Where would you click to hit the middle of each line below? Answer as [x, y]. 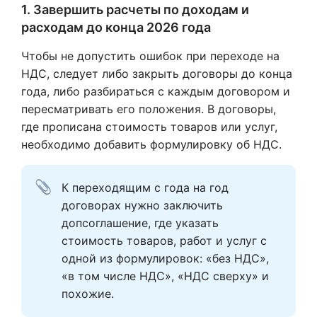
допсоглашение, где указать [140, 223]
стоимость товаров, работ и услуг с [164, 241]
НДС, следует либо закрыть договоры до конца [157, 74]
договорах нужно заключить [142, 205]
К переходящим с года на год [145, 188]
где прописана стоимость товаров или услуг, [149, 127]
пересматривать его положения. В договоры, [149, 109]
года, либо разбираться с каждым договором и [156, 91]
